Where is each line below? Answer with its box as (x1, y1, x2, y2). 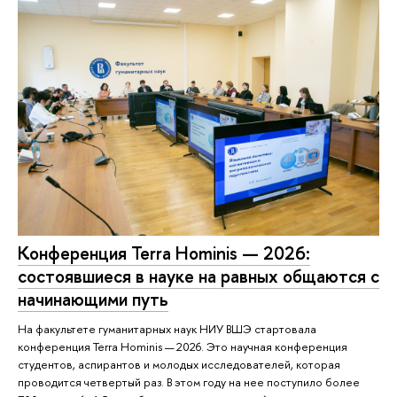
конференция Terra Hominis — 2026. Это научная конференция (18, 339, 347, 355)
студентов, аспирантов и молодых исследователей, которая (18, 356, 340, 373)
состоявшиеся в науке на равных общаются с (18, 264, 379, 289)
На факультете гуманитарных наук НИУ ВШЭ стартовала (18, 321, 316, 338)
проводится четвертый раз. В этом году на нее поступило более (18, 374, 360, 391)
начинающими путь (18, 287, 168, 312)
